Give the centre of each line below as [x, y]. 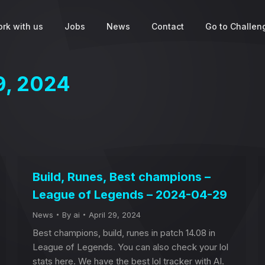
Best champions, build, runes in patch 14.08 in [124, 233]
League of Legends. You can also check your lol [130, 247]
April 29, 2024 [115, 215]
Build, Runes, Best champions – [122, 177]
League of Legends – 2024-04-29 [130, 195]
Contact [168, 26]
